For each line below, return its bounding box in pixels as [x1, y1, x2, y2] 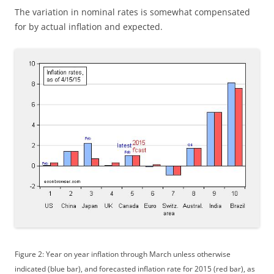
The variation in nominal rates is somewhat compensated [15, 6, 250, 18]
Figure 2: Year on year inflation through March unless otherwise [15, 250, 231, 259]
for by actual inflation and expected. [15, 20, 163, 32]
